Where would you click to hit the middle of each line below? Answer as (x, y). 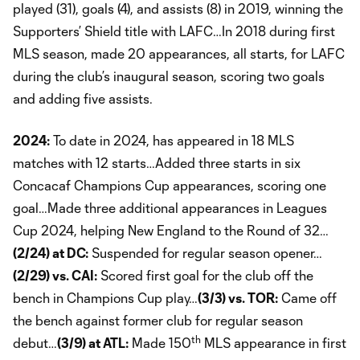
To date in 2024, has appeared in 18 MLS (172, 140)
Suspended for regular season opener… (205, 252)
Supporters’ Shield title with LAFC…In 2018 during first (174, 31)
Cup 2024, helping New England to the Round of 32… (171, 230)
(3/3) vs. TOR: (238, 297)
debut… (35, 342)
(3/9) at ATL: (93, 342)
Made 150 (160, 342)
